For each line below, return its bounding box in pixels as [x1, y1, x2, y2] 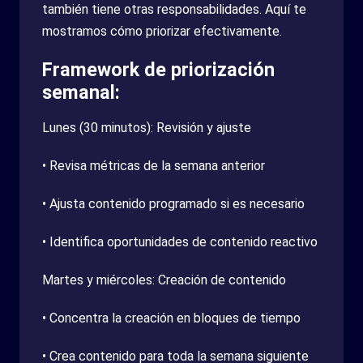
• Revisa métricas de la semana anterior [42, 157, 265, 173]
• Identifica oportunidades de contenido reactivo [42, 233, 318, 250]
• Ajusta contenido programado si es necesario [42, 195, 305, 211]
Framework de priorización [42, 58, 275, 81]
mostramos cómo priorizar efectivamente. [42, 23, 282, 39]
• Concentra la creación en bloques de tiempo [42, 310, 301, 326]
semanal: [42, 80, 120, 104]
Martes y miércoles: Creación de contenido [42, 271, 286, 288]
